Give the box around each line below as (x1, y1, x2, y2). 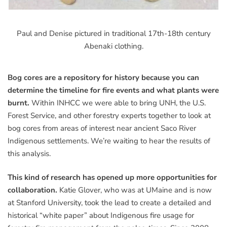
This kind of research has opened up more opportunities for (8, 172, 217, 183)
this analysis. (8, 148, 51, 159)
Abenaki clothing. (84, 41, 143, 51)
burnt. (8, 97, 31, 108)
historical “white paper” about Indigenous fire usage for (8, 210, 194, 221)
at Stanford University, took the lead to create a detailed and (8, 198, 211, 208)
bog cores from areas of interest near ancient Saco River (8, 123, 196, 133)
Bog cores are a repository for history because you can (8, 72, 199, 83)
